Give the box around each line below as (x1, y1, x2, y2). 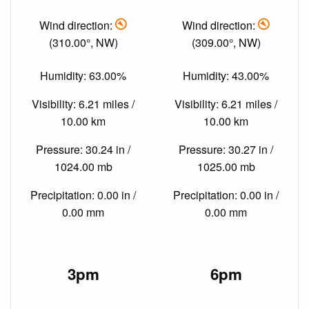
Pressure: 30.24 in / (36, 141, 130, 157)
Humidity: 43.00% (183, 67, 269, 83)
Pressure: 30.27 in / (179, 141, 273, 157)
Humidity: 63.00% (40, 67, 126, 83)
